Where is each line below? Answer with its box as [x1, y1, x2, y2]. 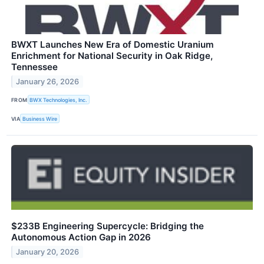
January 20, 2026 [16, 247, 80, 257]
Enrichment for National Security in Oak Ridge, [11, 50, 213, 62]
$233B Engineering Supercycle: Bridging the [11, 220, 204, 232]
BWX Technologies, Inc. [29, 96, 88, 103]
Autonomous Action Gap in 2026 [11, 232, 151, 243]
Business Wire [22, 115, 58, 122]
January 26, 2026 [16, 77, 80, 86]
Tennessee [11, 61, 58, 73]
